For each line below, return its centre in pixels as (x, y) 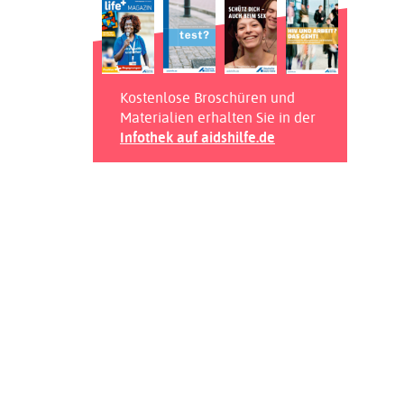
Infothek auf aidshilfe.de (197, 137)
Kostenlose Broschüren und (207, 98)
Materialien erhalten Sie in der (217, 118)
